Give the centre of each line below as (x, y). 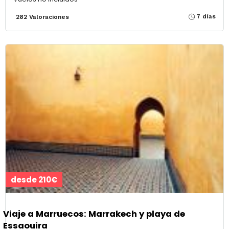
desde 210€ (34, 179)
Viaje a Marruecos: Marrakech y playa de (94, 214)
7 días (206, 16)
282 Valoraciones (42, 17)
